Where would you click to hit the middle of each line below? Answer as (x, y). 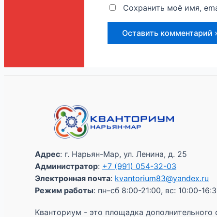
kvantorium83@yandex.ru (162, 178)
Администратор (66, 166)
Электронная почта (73, 178)
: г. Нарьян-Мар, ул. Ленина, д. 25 (124, 154)
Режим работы (64, 190)
